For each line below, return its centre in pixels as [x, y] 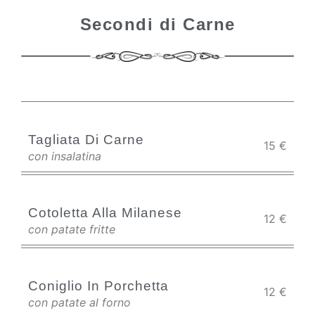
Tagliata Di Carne [86, 140]
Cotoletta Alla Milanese [105, 213]
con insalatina [65, 156]
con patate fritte [72, 229]
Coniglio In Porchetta [98, 286]
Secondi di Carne [157, 24]
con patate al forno [79, 302]
